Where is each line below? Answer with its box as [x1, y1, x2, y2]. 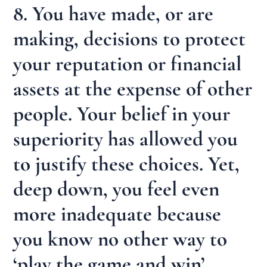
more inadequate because [13, 201, 222, 227]
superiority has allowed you [13, 126, 238, 152]
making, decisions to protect [13, 26, 246, 52]
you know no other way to [13, 226, 228, 252]
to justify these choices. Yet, [13, 151, 240, 177]
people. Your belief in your [13, 101, 231, 127]
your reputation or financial [13, 51, 242, 77]
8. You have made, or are [13, 1, 214, 27]
